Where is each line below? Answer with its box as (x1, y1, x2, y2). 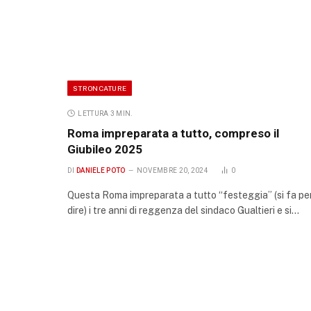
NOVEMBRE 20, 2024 (136, 167, 208, 175)
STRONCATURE (73, 84, 127, 93)
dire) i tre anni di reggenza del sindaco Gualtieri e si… (67, 205, 299, 217)
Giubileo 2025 (67, 142, 142, 157)
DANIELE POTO (76, 167, 126, 175)
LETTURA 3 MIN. (78, 110, 133, 118)
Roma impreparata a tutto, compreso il (67, 126, 279, 141)
